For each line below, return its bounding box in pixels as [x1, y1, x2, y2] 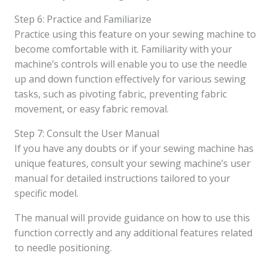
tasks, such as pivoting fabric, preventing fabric [14, 87, 227, 100]
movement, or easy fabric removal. [14, 102, 169, 115]
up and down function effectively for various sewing [14, 72, 246, 86]
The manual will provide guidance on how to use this [14, 211, 250, 224]
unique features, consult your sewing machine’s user [14, 157, 251, 170]
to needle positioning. [14, 241, 112, 254]
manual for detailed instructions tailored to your [14, 172, 230, 185]
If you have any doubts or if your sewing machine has [14, 142, 254, 155]
